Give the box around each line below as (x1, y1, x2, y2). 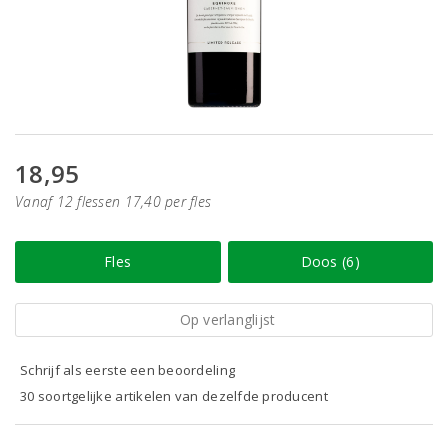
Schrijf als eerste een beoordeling (20, 361, 236, 379)
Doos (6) (300, 252, 360, 271)
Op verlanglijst (179, 310, 276, 329)
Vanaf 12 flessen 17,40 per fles (15, 192, 212, 211)
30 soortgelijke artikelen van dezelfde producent (20, 387, 328, 405)
